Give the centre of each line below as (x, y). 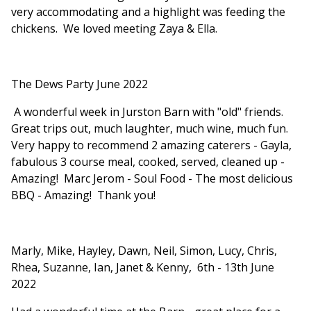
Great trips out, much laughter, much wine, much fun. (150, 129)
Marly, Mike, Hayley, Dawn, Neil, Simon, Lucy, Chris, (144, 251)
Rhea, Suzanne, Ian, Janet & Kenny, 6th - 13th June (143, 268)
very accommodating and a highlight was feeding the (148, 12)
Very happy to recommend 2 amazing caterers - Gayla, (151, 145)
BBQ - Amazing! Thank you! (83, 195)
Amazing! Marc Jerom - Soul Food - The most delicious (152, 179)
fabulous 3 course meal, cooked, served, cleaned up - (148, 162)
